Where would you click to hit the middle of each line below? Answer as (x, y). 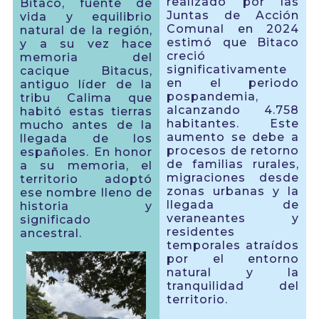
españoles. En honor (86, 152)
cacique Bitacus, (86, 71)
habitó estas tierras (86, 111)
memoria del (86, 57)
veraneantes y (233, 219)
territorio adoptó (86, 179)
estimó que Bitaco (233, 43)
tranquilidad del (233, 286)
